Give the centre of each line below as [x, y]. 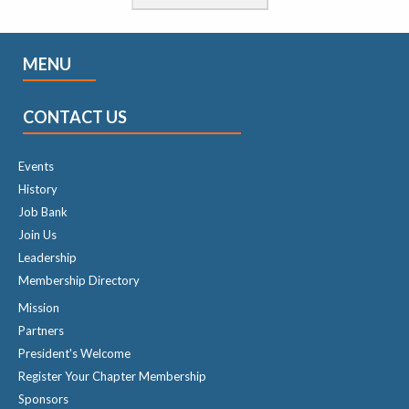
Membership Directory [79, 280]
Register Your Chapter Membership [112, 376]
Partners [41, 330]
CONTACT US [75, 116]
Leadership [47, 257]
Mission [39, 307]
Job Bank [43, 211]
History [38, 189]
